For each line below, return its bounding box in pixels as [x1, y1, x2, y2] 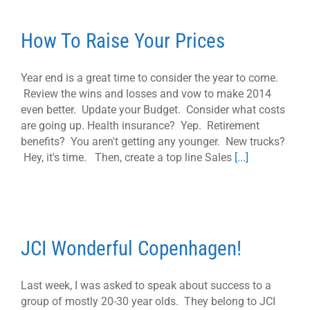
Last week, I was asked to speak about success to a [21, 278, 271, 292]
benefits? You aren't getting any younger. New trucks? [21, 134, 285, 148]
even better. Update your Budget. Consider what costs [21, 102, 285, 116]
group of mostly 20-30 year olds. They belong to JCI [21, 294, 275, 308]
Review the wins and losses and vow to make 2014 [21, 86, 271, 100]
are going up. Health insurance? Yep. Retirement [21, 118, 259, 132]
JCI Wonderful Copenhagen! [21, 237, 241, 260]
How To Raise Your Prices [21, 29, 225, 53]
